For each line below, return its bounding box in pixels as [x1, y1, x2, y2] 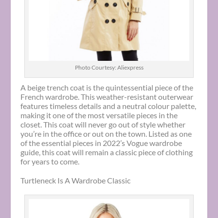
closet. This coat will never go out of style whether [20, 119, 186, 129]
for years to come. [20, 156, 80, 166]
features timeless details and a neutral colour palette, [20, 101, 197, 110]
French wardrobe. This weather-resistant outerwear [20, 91, 194, 101]
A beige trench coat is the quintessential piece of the [20, 82, 194, 92]
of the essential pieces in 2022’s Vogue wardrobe [20, 138, 182, 147]
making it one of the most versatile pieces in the [20, 110, 178, 120]
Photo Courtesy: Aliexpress [74, 63, 144, 71]
